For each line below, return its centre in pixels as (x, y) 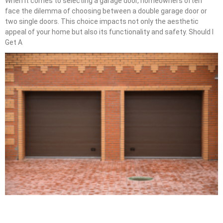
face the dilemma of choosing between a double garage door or (106, 11)
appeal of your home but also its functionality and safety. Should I (109, 32)
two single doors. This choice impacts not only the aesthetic (102, 22)
